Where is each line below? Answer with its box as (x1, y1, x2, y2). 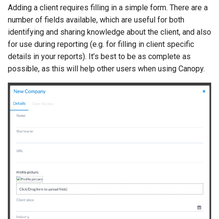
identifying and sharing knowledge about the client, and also (8, 27, 211, 37)
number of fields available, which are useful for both (8, 15, 184, 24)
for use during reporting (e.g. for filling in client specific (8, 40, 194, 49)
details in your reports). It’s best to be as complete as (8, 52, 191, 61)
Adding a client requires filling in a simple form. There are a (8, 3, 208, 12)
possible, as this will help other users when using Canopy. (8, 64, 205, 73)
